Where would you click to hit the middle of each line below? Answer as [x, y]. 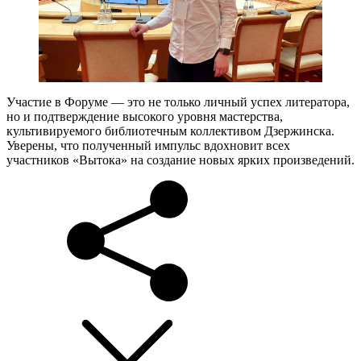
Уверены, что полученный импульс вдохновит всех [148, 145]
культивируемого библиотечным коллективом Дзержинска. [170, 131]
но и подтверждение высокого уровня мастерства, [145, 116]
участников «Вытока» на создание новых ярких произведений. [180, 160]
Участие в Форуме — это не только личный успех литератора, [178, 102]
